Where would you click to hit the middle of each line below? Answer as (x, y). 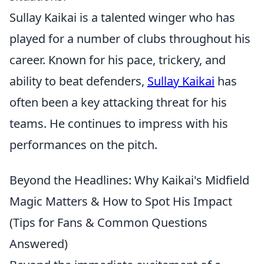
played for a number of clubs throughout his (130, 39)
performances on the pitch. (83, 145)
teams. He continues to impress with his (119, 123)
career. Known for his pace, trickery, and (118, 60)
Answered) (39, 244)
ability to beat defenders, (78, 81)
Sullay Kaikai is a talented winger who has (122, 17)
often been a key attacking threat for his (118, 102)
